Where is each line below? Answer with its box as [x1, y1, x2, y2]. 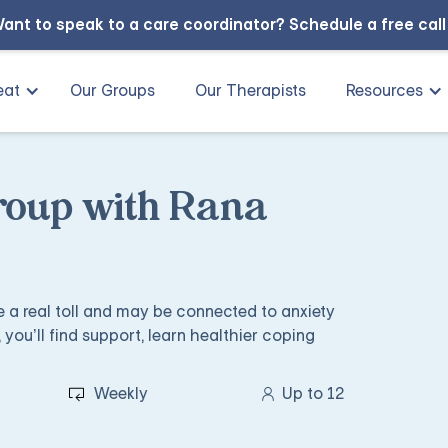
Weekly [94, 383, 149, 404]
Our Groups [70, 80, 155, 101]
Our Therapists [195, 80, 306, 101]
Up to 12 [281, 383, 345, 404]
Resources [346, 80, 423, 101]
